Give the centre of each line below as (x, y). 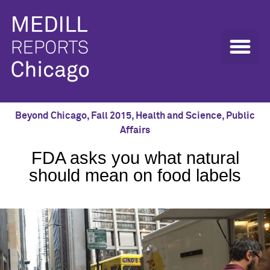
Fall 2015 (111, 116)
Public (240, 116)
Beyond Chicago (51, 116)
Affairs (135, 130)
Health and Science (179, 116)
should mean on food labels (135, 175)
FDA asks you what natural (135, 158)
